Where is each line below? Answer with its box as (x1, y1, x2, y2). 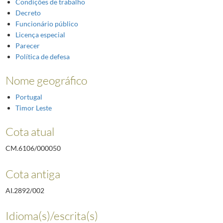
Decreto (15, 8, 41, 17)
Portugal (15, 93, 42, 102)
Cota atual (5, 124, 54, 139)
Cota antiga (5, 166, 60, 181)
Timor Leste (15, 104, 52, 112)
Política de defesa (15, 52, 70, 61)
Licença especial (15, 30, 65, 39)
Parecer (15, 41, 40, 50)
